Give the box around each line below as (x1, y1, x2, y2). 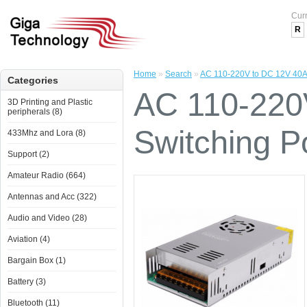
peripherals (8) (8, 107, 62, 116)
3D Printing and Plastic (8, 97, 93, 107)
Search (165, 69, 192, 79)
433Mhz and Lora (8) (8, 128, 86, 138)
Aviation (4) (8, 234, 50, 244)
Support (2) (8, 149, 49, 159)
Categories (8, 75, 58, 86)
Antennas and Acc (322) (8, 192, 97, 201)
